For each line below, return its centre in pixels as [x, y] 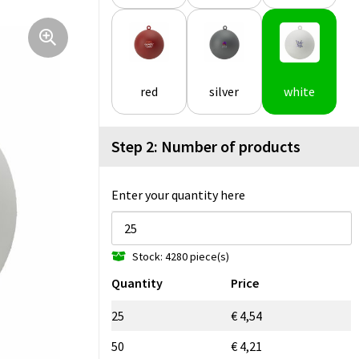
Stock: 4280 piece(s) [181, 256]
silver [224, 92]
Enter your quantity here [178, 195]
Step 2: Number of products [206, 147]
